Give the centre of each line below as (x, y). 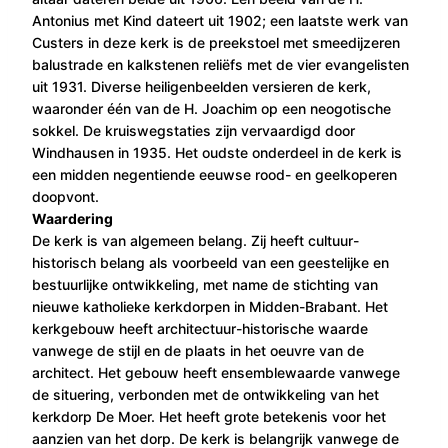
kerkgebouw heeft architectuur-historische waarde (200, 328)
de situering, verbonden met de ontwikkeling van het (205, 394)
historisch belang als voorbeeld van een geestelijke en (210, 262)
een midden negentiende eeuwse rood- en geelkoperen (214, 174)
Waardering (72, 218)
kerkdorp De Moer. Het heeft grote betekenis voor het (209, 416)
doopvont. (65, 196)
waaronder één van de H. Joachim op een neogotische (211, 108)
